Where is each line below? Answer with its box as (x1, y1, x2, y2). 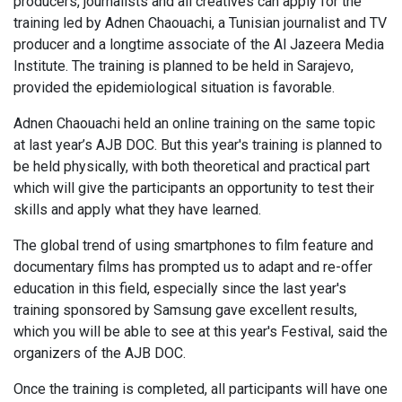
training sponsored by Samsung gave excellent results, (13, 301, 357, 319)
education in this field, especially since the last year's (13, 280, 346, 298)
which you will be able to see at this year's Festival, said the (13, 323, 388, 341)
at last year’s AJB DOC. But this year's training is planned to (13, 136, 382, 154)
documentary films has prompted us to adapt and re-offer (13, 258, 372, 276)
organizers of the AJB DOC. (13, 345, 186, 363)
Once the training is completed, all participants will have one (13, 380, 388, 398)
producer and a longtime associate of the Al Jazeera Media (13, 36, 384, 54)
